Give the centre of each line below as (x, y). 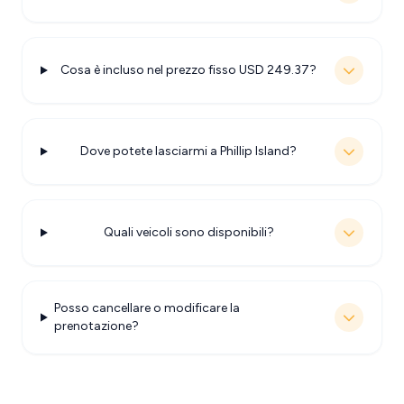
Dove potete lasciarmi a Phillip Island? (189, 151)
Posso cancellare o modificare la (147, 308)
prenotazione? (96, 326)
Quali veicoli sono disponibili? (188, 232)
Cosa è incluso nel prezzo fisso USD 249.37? (189, 70)
